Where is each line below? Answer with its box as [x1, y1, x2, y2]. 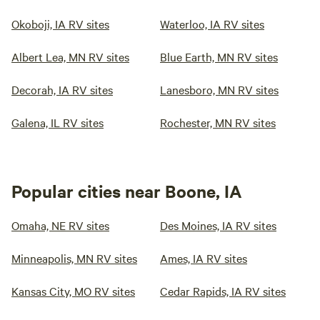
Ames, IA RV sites [160, 250, 247, 266]
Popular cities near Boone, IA [11, 179, 242, 202]
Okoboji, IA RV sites [11, 16, 109, 31]
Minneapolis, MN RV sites [11, 250, 137, 266]
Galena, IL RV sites [11, 114, 104, 130]
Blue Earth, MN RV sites [160, 49, 278, 64]
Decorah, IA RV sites [11, 81, 113, 97]
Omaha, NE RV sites [11, 217, 109, 233]
